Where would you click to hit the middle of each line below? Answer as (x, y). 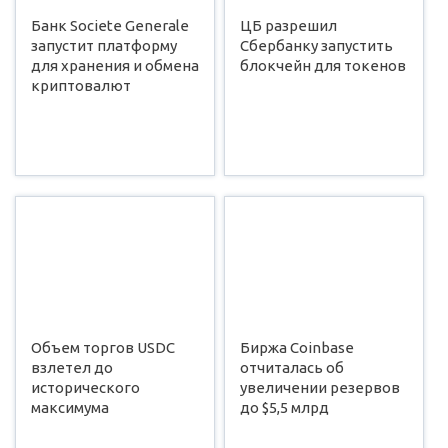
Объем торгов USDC (103, 347)
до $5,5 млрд (284, 407)
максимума (70, 407)
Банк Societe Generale (110, 25)
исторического (86, 387)
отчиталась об (291, 367)
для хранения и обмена (115, 65)
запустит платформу (104, 45)
